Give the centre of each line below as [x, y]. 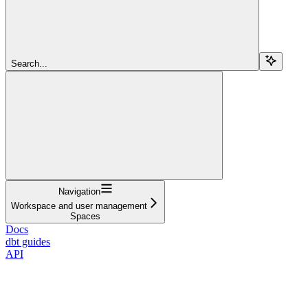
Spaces [85, 216]
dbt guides [28, 241]
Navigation [79, 191]
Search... [29, 63]
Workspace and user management [79, 206]
